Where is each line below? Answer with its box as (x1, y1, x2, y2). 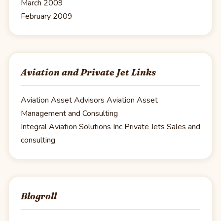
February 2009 (21, 11, 73, 22)
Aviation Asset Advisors (21, 95, 105, 106)
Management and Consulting (21, 108, 118, 119)
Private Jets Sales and (122, 121, 200, 133)
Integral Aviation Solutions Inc (21, 121, 122, 133)
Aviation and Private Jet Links (21, 67, 156, 78)
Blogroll (21, 190, 57, 202)
